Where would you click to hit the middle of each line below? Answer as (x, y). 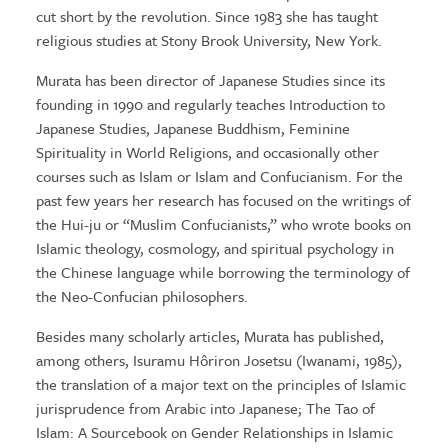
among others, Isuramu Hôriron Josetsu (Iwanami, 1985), (218, 360)
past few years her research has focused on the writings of (223, 200)
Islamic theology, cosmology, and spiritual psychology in (214, 248)
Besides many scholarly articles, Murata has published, (209, 336)
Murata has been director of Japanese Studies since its (210, 80)
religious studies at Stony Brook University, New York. (208, 40)
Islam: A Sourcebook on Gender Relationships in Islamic (214, 432)
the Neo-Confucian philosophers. (141, 296)
